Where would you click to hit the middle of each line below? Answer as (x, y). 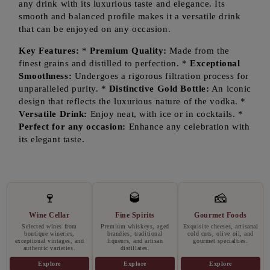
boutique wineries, (49, 234)
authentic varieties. (49, 248)
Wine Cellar (49, 215)
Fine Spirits (135, 215)
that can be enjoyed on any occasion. (95, 29)
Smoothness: (46, 76)
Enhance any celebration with (188, 127)
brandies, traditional (135, 234)
